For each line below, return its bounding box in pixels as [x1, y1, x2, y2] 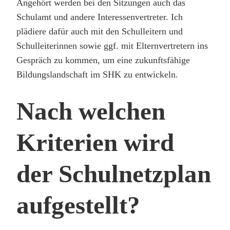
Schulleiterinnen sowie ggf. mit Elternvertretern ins [16, 40, 208, 51]
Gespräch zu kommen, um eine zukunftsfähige [16, 54, 190, 65]
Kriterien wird [16, 128, 174, 157]
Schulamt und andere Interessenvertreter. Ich [16, 11, 183, 22]
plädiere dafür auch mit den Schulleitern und [16, 26, 183, 36]
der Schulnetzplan [16, 159, 211, 188]
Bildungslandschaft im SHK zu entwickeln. [16, 69, 178, 80]
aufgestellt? [16, 190, 140, 219]
